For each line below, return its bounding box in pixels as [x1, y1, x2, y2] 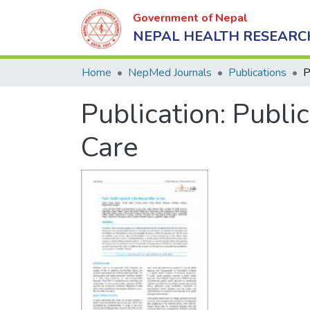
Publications [228, 65, 286, 80]
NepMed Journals [128, 65, 212, 80]
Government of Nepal [133, 10, 248, 26]
